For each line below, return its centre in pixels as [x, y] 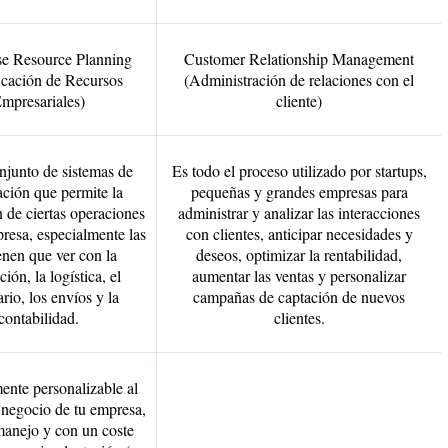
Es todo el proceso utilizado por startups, [299, 170]
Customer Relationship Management [299, 58]
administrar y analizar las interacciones [299, 212]
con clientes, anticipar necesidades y [299, 233]
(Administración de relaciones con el [299, 79]
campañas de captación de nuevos [299, 296]
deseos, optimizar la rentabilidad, [299, 254]
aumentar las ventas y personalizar [299, 275]
